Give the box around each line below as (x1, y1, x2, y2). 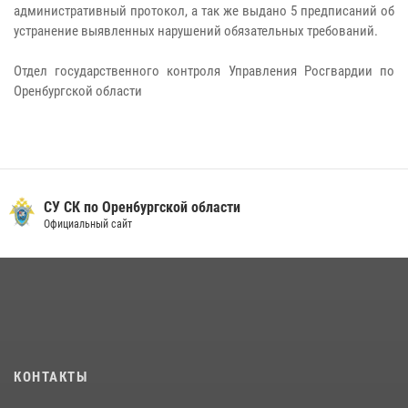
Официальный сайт (43, 218, 132, 230)
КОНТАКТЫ (14, 369, 87, 385)
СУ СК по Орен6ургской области (43, 199, 240, 216)
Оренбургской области (14, 83, 142, 99)
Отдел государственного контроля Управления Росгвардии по (14, 63, 394, 79)
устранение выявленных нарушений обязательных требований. (14, 23, 378, 39)
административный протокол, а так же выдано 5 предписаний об (14, 3, 394, 19)
